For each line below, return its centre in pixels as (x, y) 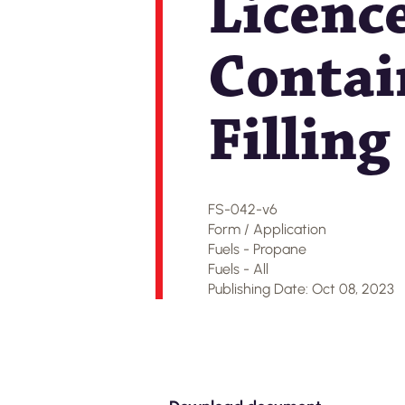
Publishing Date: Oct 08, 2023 (301, 289)
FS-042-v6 (243, 209)
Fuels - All (238, 269)
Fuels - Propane (257, 249)
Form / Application (267, 229)
